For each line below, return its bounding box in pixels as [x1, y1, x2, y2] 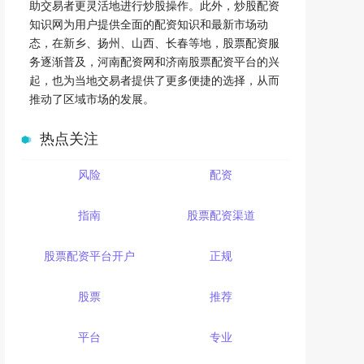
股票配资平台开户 [44, 247, 136, 263]
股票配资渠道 [186, 206, 255, 223]
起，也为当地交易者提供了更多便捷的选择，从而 [29, 71, 279, 88]
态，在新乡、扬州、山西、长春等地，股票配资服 [29, 34, 279, 50]
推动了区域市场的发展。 [29, 90, 154, 106]
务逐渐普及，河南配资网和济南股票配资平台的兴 [29, 53, 279, 69]
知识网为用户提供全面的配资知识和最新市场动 [29, 15, 268, 32]
